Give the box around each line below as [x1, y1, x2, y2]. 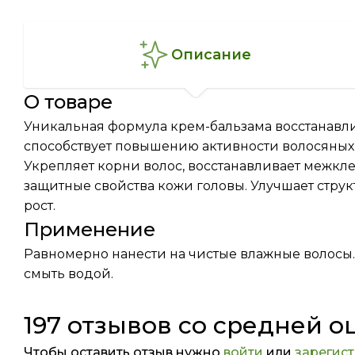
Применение [24, 218, 155, 241]
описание [182, 45, 251, 63]
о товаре [40, 90, 113, 113]
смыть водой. [24, 266, 113, 281]
